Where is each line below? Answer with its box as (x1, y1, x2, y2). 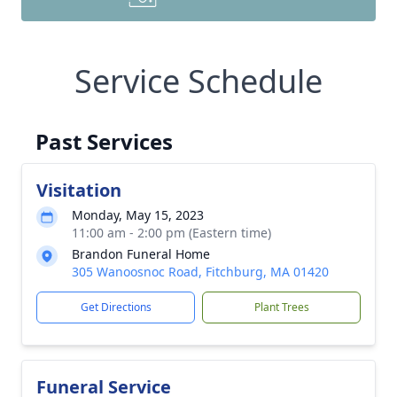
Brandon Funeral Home (72, 245, 210, 262)
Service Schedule (74, 59, 323, 103)
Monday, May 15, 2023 (72, 206, 204, 223)
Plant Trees (253, 300, 309, 315)
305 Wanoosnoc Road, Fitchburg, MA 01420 (72, 263, 329, 280)
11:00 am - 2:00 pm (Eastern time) (72, 224, 271, 241)
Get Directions (80, 300, 152, 315)
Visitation (36, 178, 121, 202)
